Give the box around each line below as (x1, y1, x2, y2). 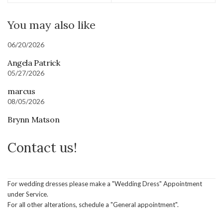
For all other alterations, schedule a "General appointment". (7, 201, 179, 209)
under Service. (7, 190, 48, 198)
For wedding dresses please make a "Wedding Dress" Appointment (7, 180, 202, 188)
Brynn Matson (7, 114, 60, 124)
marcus (7, 86, 35, 96)
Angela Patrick (7, 58, 60, 68)
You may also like (7, 18, 96, 32)
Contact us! (7, 139, 77, 156)
